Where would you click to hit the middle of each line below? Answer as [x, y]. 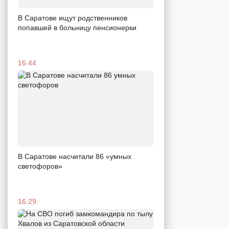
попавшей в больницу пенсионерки [77, 27]
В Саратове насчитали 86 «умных [75, 157]
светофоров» [40, 166]
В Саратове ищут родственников [73, 18]
